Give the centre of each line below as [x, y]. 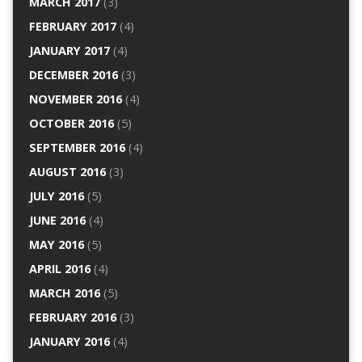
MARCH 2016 [64, 293]
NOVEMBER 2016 [75, 99]
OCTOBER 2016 [71, 124]
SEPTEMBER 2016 [77, 148]
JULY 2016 [56, 196]
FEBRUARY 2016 [72, 318]
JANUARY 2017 [69, 51]
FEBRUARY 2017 [72, 27]
